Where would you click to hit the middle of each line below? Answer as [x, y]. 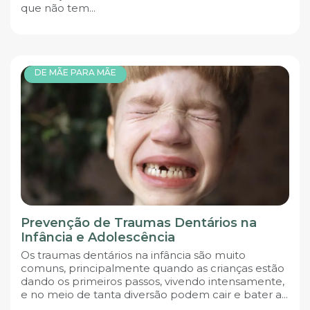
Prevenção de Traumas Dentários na [139, 223]
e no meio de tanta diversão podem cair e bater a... [154, 295]
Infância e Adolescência [98, 238]
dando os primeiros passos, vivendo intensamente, [153, 282]
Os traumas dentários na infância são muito [133, 255]
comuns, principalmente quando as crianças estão [153, 268]
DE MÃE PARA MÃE [75, 73]
